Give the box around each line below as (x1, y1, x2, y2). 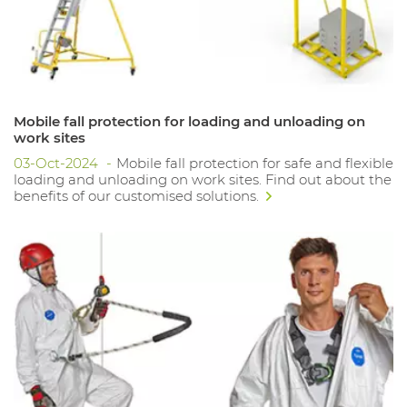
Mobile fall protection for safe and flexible (116, 154, 393, 172)
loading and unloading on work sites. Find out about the (14, 170, 392, 188)
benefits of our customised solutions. (14, 186, 263, 204)
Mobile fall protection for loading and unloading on (14, 112, 365, 130)
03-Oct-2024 (14, 154, 102, 172)
